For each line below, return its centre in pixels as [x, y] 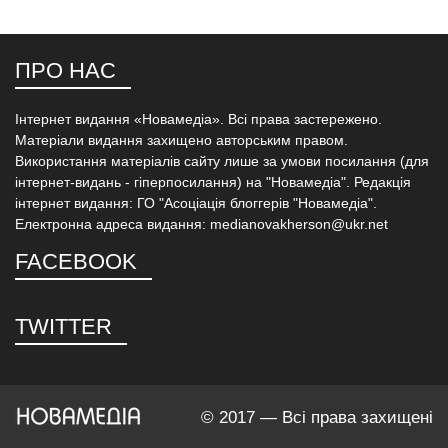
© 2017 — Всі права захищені [317, 417]
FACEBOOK [76, 261]
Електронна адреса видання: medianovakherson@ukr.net [201, 223]
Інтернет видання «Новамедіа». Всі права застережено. [198, 118]
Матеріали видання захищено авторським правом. [181, 139]
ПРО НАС [65, 70]
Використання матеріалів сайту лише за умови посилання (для [222, 160]
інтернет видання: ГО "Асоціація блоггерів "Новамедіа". [196, 202]
